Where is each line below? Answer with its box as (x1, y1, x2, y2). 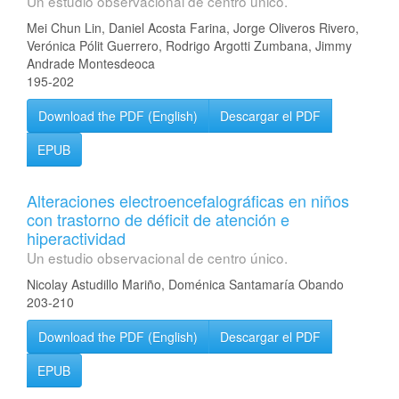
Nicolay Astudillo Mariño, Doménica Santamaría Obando (27, 275, 344, 293)
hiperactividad (27, 226, 126, 249)
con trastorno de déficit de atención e (27, 208, 289, 231)
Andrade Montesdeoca (27, 54, 155, 72)
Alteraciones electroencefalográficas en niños (27, 189, 349, 212)
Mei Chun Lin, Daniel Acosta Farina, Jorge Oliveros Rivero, (27, 19, 359, 37)
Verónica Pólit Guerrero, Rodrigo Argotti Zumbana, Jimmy (27, 37, 352, 54)
